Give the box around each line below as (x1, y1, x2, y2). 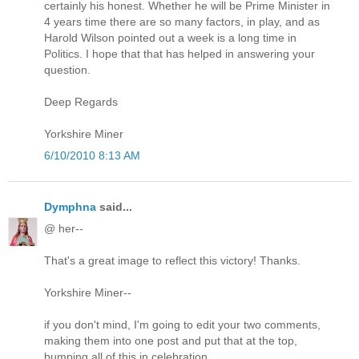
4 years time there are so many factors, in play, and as (44, 14, 320, 28)
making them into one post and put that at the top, (44, 334, 297, 348)
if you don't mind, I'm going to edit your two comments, (44, 318, 321, 332)
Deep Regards (44, 95, 118, 108)
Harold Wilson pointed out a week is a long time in (44, 30, 296, 44)
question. (44, 63, 91, 76)
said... (96, 200, 132, 214)
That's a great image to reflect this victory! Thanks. (44, 254, 301, 268)
